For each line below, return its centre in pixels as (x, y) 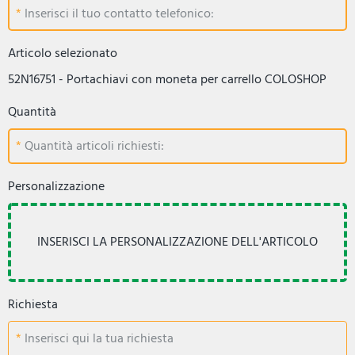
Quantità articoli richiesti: (93, 146)
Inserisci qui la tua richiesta (97, 339)
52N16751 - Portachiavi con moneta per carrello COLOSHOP (167, 79)
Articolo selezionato (63, 53)
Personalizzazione (56, 186)
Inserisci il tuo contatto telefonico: (118, 13)
